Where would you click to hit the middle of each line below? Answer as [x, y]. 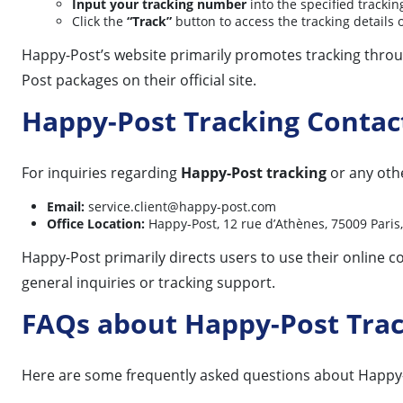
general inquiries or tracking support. [148, 282]
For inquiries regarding [101, 172]
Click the [99, 21]
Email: [66, 206]
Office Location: [96, 223]
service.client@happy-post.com [182, 206]
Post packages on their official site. [139, 80]
